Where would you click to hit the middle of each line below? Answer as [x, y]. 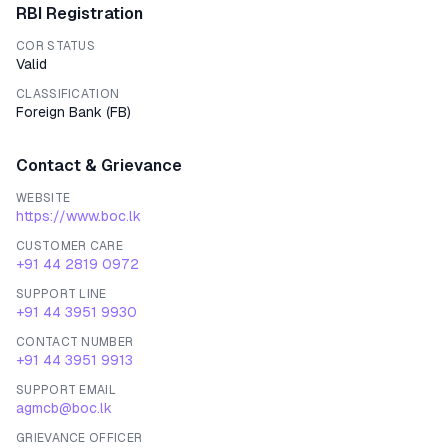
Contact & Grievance [99, 165]
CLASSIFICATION [68, 94]
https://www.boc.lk [78, 216]
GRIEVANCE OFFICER [79, 438]
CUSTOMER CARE [69, 246]
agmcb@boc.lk [64, 408]
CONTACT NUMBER [75, 342]
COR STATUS [55, 46]
